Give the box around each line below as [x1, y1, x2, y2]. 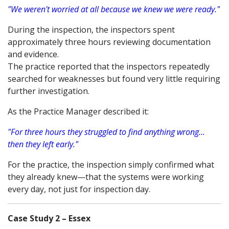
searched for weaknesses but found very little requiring [8, 73, 220, 84]
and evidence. [8, 49, 59, 60]
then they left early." [8, 139, 78, 150]
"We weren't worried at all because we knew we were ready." [8, 4, 220, 15]
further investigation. [8, 85, 89, 97]
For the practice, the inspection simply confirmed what [8, 159, 214, 170]
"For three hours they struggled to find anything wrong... [8, 126, 205, 138]
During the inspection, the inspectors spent [8, 24, 175, 35]
